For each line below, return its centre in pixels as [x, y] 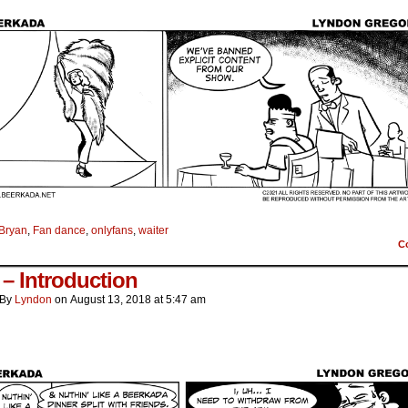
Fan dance [59, 231]
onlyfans [112, 231]
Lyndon [33, 300]
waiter [153, 231]
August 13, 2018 [111, 300]
